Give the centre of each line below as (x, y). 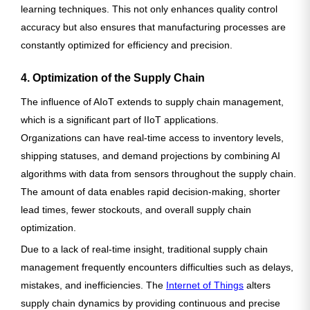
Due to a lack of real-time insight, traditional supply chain (144, 249)
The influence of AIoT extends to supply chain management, (152, 102)
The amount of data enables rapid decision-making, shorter (151, 192)
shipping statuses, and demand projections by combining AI (151, 156)
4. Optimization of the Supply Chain (113, 78)
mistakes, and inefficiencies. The (93, 285)
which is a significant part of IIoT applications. (120, 120)
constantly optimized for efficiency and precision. (127, 45)
